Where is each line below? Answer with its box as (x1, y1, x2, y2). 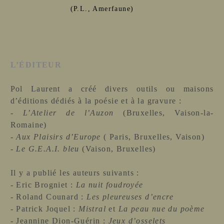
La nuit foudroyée (75, 180, 143, 189)
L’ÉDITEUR (10, 60, 62, 69)
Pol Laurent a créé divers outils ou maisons (10, 84, 214, 93)
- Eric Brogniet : (10, 180, 76, 189)
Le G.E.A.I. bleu (16, 144, 79, 153)
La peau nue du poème (118, 204, 205, 213)
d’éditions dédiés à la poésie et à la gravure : (10, 96, 182, 105)
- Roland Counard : (10, 192, 87, 201)
